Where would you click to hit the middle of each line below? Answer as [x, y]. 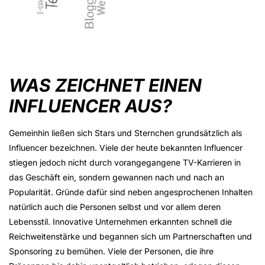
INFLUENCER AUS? [91, 106]
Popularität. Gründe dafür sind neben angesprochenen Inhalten [131, 192]
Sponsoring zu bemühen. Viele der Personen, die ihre [111, 251]
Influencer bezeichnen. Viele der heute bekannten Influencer [126, 148]
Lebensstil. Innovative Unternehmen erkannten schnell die [120, 222]
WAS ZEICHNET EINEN [105, 85]
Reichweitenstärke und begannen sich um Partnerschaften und [130, 237]
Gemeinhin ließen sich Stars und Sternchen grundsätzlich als [125, 133]
